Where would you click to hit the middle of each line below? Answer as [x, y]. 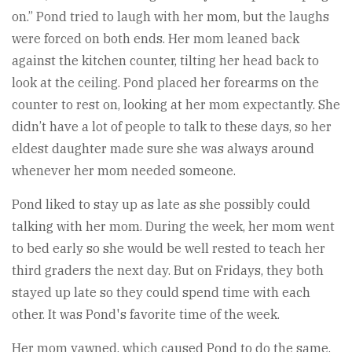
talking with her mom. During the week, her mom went [173, 226]
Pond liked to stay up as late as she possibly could [161, 204]
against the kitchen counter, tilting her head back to [165, 60]
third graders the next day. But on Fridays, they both [168, 270]
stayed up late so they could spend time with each [161, 292]
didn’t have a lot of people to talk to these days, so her [172, 126]
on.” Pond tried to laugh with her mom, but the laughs [170, 16]
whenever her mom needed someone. [124, 170]
